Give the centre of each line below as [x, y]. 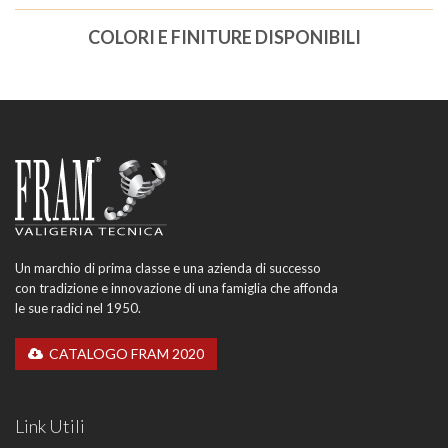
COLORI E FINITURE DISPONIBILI [224, 36]
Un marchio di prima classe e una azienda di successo [168, 267]
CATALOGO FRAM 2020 [123, 353]
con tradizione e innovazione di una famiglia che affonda [176, 287]
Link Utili [50, 425]
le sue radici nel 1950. [78, 307]
